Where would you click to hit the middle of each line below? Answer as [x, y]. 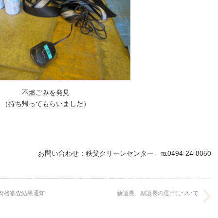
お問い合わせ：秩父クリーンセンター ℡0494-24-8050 [125, 153]
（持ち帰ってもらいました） [46, 104]
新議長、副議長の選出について [158, 193]
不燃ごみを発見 [46, 92]
